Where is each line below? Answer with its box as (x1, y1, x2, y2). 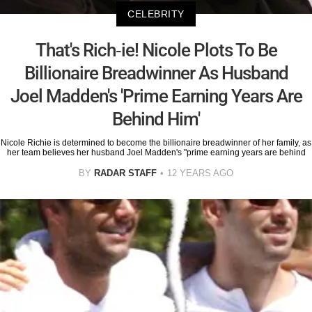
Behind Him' (112, 109, 200, 130)
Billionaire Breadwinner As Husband (24, 63, 288, 84)
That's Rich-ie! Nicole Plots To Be (35, 40, 277, 61)
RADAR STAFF (94, 168, 157, 179)
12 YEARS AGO (167, 168, 233, 179)
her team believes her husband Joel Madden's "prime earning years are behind (6, 148, 306, 158)
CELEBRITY (127, 8, 185, 20)
